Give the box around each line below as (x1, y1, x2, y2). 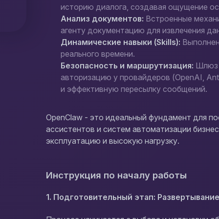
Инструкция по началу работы (46, 170, 190, 181)
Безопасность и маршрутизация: (61, 61, 194, 70)
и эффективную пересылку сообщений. (61, 84, 208, 94)
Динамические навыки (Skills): (61, 37, 181, 47)
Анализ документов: (61, 14, 144, 23)
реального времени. (61, 49, 135, 59)
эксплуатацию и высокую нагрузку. (46, 136, 180, 146)
